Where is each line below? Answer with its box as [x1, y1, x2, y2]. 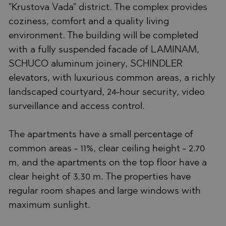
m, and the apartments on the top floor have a [9, 158, 207, 168]
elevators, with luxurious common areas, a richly [9, 73, 215, 83]
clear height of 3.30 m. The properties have [9, 172, 191, 182]
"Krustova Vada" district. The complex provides [9, 3, 207, 13]
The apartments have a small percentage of [9, 130, 193, 140]
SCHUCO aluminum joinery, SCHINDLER [9, 59, 183, 69]
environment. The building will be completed [9, 31, 198, 41]
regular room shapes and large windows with [9, 186, 201, 196]
